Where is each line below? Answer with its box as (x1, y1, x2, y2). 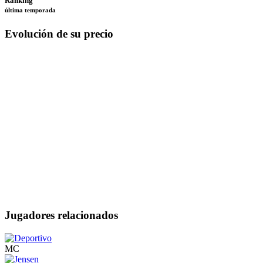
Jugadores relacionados (5, 209, 118, 222)
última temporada (5, 6, 56, 14)
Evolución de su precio (5, 28, 113, 41)
